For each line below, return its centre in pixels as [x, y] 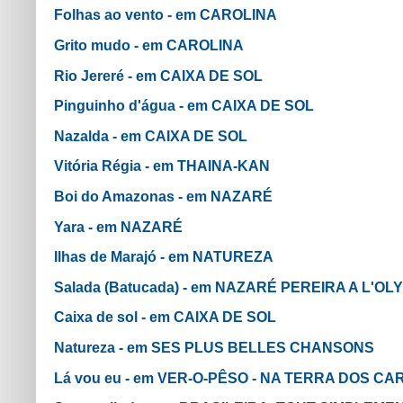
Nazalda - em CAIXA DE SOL [151, 136]
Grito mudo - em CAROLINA [149, 46]
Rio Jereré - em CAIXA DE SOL [158, 76]
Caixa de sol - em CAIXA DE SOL [165, 318]
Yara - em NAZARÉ [118, 227]
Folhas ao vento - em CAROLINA [166, 15]
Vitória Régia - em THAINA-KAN [162, 166]
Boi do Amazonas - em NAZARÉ [163, 197]
